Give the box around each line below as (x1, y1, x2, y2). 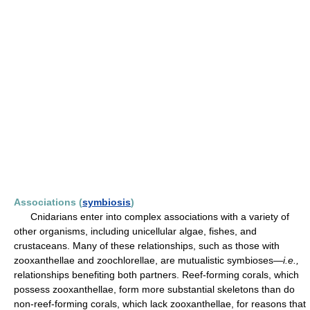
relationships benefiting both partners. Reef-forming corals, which (14, 269, 299, 280)
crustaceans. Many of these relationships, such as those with (14, 240, 280, 251)
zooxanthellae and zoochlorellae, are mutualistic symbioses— (14, 255, 283, 266)
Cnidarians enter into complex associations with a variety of (14, 211, 289, 222)
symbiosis (82, 197, 131, 208)
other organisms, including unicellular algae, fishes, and (14, 226, 257, 237)
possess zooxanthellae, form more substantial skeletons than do (14, 284, 295, 295)
